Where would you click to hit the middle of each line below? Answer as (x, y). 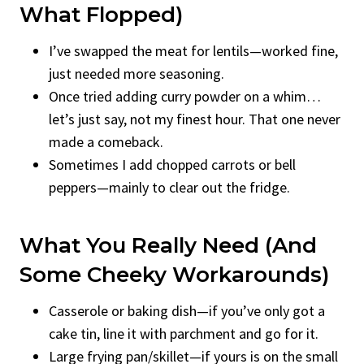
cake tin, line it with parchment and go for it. (184, 333)
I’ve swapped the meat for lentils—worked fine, (193, 50)
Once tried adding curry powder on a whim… (185, 96)
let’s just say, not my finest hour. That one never (195, 119)
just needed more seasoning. (136, 73)
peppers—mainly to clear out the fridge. (169, 187)
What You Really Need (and (168, 245)
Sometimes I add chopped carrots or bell (172, 164)
